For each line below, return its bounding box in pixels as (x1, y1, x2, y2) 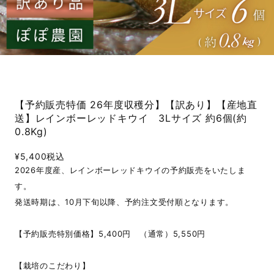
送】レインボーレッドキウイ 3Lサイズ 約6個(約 (15, 112, 247, 124)
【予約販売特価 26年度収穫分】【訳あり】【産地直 (15, 98, 257, 111)
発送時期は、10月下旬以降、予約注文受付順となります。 (15, 197, 234, 207)
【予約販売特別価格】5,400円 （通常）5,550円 (15, 229, 206, 239)
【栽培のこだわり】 (15, 261, 91, 270)
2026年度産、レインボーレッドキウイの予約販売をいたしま (15, 165, 246, 175)
